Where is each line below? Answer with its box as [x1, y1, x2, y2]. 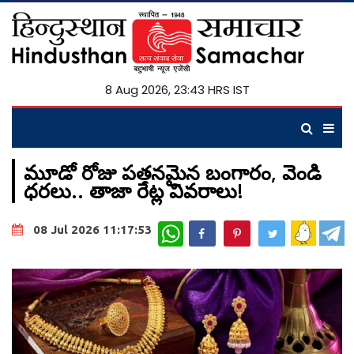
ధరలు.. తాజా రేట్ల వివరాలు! [24, 177, 243, 204]
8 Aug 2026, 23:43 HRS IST [104, 81, 250, 98]
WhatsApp [183, 220, 235, 235]
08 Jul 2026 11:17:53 [33, 223, 152, 237]
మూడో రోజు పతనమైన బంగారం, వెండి [24, 159, 322, 186]
